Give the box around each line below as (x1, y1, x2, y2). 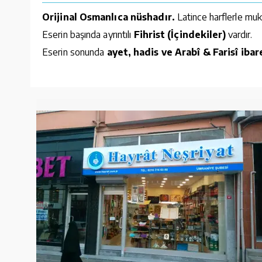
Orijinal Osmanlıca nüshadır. (42, 11, 177, 23)
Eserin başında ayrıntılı (42, 28, 134, 40)
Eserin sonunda (42, 46, 107, 58)
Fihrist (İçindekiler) (133, 28, 228, 40)
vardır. (227, 28, 253, 40)
